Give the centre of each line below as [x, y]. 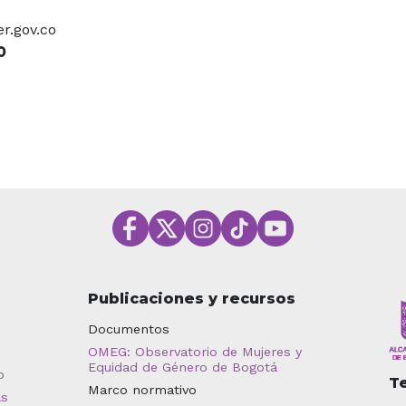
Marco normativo [142, 389]
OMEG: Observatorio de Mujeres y [194, 351]
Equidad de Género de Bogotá [182, 367]
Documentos [128, 329]
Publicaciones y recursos [191, 298]
